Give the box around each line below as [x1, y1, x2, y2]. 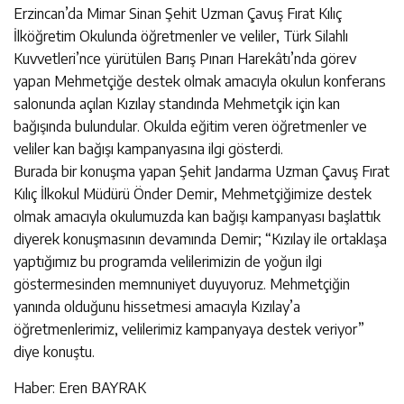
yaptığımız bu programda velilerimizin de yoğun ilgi [14, 252, 322, 271]
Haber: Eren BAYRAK [14, 378, 146, 397]
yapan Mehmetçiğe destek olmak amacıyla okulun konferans [14, 71, 386, 90]
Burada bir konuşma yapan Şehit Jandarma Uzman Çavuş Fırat [14, 161, 390, 180]
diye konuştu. [14, 342, 95, 361]
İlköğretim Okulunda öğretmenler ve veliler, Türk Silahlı [14, 26, 348, 45]
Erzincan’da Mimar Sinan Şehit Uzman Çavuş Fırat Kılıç [14, 4, 342, 23]
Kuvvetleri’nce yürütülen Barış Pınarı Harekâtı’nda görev [14, 49, 356, 68]
